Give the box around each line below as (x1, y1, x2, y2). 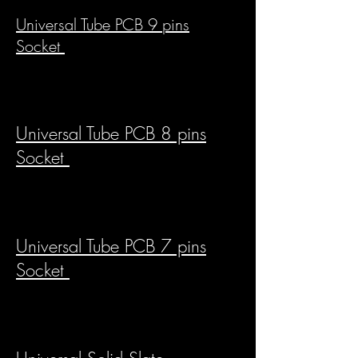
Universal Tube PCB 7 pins (16, 234, 206, 259)
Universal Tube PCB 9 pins (16, 14, 189, 36)
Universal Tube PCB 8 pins (16, 121, 206, 146)
